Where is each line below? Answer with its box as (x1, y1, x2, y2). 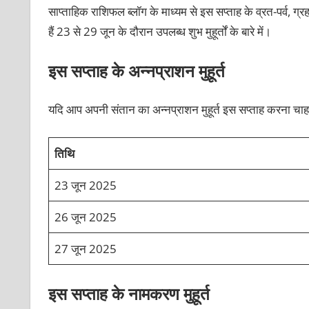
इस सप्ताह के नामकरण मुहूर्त (48, 282, 210, 306)
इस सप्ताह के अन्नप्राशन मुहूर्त (48, 59, 225, 82)
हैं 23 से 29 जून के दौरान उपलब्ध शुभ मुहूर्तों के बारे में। (48, 23, 274, 40)
